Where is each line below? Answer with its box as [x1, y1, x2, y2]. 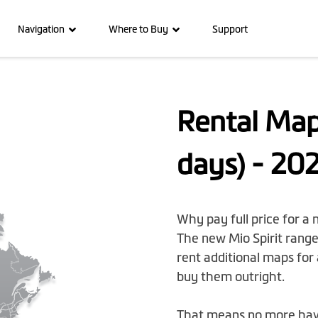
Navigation [18, 23, 65, 35]
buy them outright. [177, 270, 285, 285]
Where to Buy [109, 23, 168, 35]
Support [212, 23, 248, 35]
